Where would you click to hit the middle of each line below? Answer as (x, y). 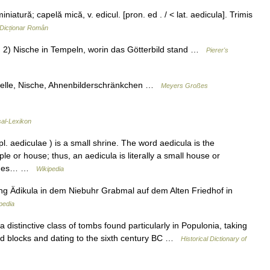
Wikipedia (50, 169)
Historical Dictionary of (214, 239)
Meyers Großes (184, 86)
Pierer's (217, 50)
